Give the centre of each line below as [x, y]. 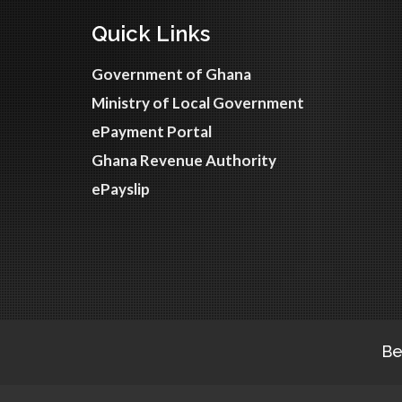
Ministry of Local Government [198, 103]
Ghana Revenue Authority [184, 160]
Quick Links [151, 34]
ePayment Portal [152, 131]
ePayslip [121, 189]
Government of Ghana [171, 74]
